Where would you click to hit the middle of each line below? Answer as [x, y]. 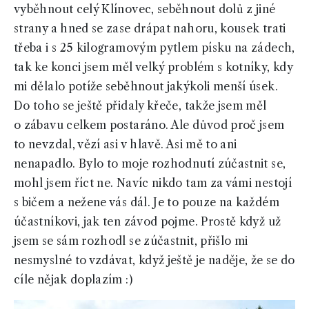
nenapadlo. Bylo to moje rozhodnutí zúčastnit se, [150, 164]
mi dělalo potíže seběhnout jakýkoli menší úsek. [146, 87]
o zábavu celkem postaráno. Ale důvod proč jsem [149, 125]
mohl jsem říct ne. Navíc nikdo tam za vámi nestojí [153, 183]
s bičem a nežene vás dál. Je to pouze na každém [147, 202]
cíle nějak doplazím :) [73, 280]
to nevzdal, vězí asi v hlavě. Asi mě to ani [126, 144]
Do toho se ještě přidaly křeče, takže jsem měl [140, 106]
